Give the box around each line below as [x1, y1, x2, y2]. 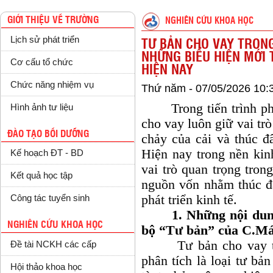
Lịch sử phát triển [10, 34, 79, 44]
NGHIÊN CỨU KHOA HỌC [7, 220, 103, 230]
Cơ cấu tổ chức [10, 57, 73, 67]
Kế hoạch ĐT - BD [10, 148, 83, 158]
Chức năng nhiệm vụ [10, 79, 94, 90]
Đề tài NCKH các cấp [10, 239, 96, 250]
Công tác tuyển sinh [10, 193, 90, 204]
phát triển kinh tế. [141, 193, 237, 207]
